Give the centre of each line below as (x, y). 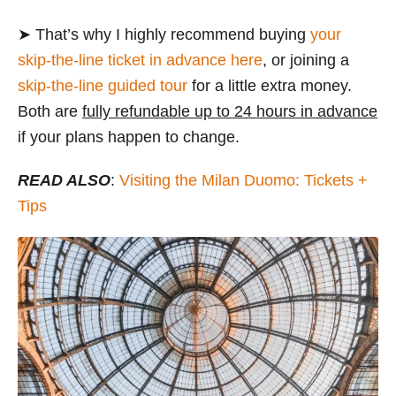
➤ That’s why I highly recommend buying (164, 35)
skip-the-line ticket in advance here (140, 61)
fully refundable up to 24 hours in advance (230, 112)
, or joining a (306, 61)
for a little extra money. (270, 86)
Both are (50, 112)
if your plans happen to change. (129, 137)
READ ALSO (64, 181)
